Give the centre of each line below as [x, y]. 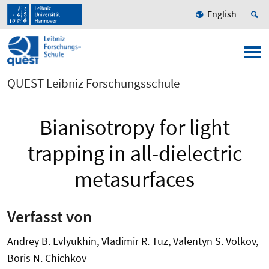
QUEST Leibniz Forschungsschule [93, 83]
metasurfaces [134, 180]
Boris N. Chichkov [47, 258]
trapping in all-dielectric [134, 154]
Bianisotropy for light [134, 128]
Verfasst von [50, 216]
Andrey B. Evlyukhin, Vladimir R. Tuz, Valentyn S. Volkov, [133, 241]
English [222, 14]
